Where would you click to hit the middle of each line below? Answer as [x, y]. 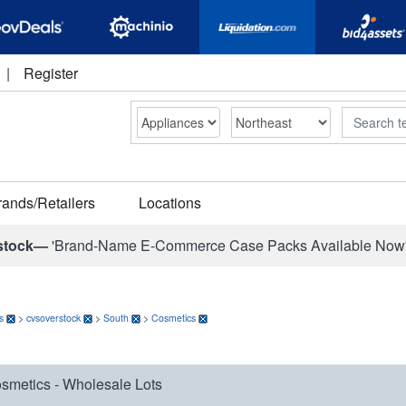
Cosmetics [174, 318]
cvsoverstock [53, 318]
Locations [170, 203]
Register [51, 73]
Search [362, 115]
